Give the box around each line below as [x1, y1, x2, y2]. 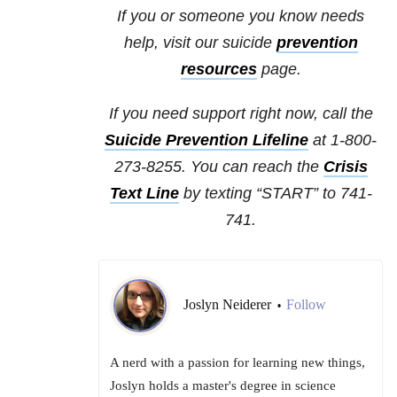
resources [180, 60, 257, 79]
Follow [286, 297, 326, 313]
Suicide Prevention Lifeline [105, 131, 308, 150]
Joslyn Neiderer [183, 297, 275, 313]
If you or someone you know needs [117, 7, 364, 26]
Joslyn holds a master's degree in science [110, 378, 336, 393]
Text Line [109, 184, 179, 203]
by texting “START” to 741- [178, 184, 372, 203]
